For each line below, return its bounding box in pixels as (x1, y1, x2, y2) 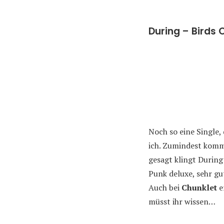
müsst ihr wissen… (148, 196, 215, 207)
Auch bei (148, 182, 181, 193)
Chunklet (181, 182, 217, 193)
